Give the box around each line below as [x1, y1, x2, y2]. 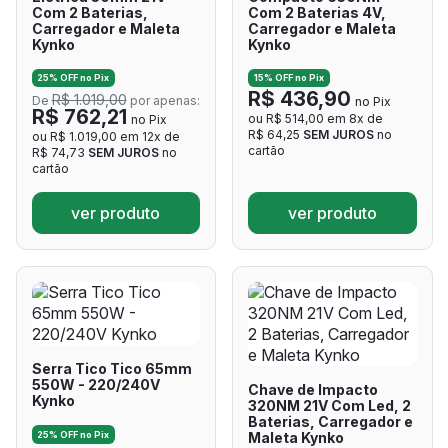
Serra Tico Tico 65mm [31, 360, 192, 378]
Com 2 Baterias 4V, [248, 4, 386, 22]
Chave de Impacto [248, 381, 378, 399]
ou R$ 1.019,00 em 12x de [31, 129, 180, 145]
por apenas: [126, 93, 200, 109]
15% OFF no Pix [253, 72, 324, 84]
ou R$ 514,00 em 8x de [248, 111, 383, 127]
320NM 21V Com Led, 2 [248, 397, 411, 415]
